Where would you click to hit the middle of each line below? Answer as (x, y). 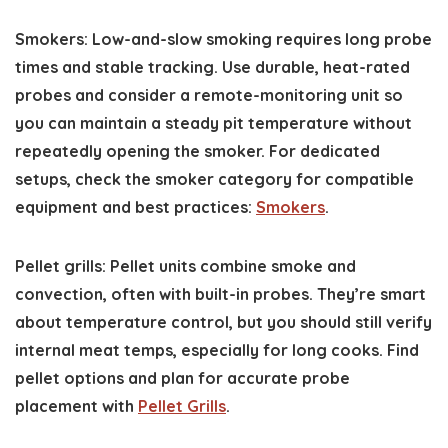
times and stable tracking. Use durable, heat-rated (212, 67)
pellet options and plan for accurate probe (182, 378)
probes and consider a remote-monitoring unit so (209, 95)
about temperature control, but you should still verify (223, 322)
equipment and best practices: (135, 207)
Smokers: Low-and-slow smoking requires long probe (223, 39)
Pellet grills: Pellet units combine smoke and (185, 266)
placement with (76, 406)
